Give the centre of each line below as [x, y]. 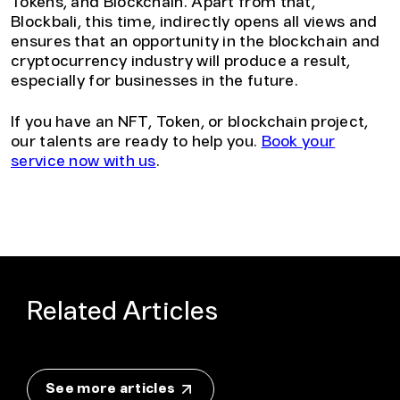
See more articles [112, 388]
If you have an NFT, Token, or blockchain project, [190, 122]
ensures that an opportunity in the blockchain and [196, 42]
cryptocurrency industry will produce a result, [181, 62]
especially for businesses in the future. [154, 81]
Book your [298, 142]
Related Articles [122, 312]
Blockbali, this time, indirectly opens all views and [194, 22]
